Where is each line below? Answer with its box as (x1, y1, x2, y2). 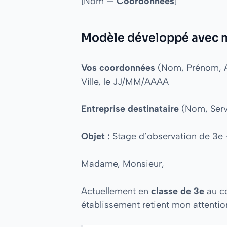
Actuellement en (81, 185, 151, 197)
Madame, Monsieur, (81, 158, 164, 169)
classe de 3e (151, 185, 204, 197)
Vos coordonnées (81, 62, 155, 73)
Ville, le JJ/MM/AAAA (81, 75, 169, 87)
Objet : (81, 130, 110, 142)
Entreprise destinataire (81, 103, 179, 115)
